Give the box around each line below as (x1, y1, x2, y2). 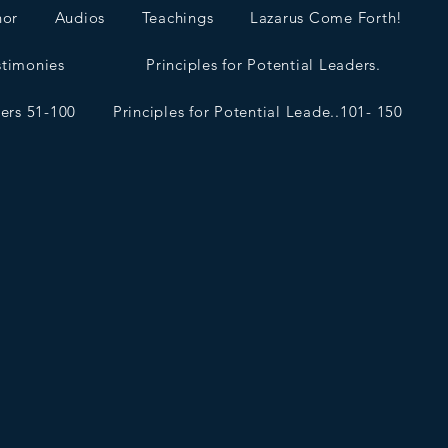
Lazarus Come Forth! (249, 8, 404, 27)
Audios (54, 8, 106, 27)
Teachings (141, 8, 214, 27)
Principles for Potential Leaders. (146, 55, 381, 74)
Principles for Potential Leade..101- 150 (112, 102, 403, 121)
